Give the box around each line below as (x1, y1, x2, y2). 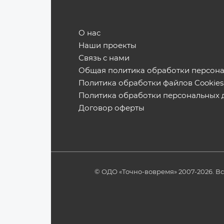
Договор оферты (78, 103, 144, 112)
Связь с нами (78, 53, 129, 62)
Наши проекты (78, 40, 136, 50)
